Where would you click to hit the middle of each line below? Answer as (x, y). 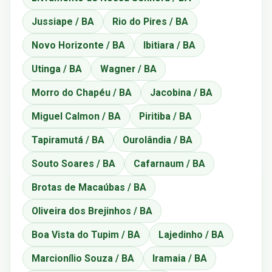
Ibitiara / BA (169, 45)
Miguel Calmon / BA (76, 116)
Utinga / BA (57, 69)
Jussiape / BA (63, 21)
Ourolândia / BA (158, 140)
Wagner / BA (128, 69)
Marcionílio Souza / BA (83, 258)
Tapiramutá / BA (68, 140)
